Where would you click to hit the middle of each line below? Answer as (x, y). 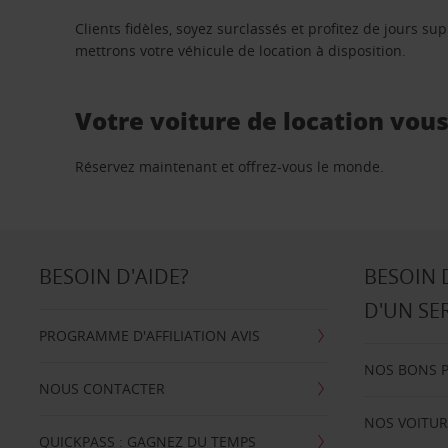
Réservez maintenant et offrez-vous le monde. (230, 166)
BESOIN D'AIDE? (113, 276)
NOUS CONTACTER (101, 388)
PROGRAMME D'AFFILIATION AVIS (149, 335)
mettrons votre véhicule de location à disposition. (241, 50)
